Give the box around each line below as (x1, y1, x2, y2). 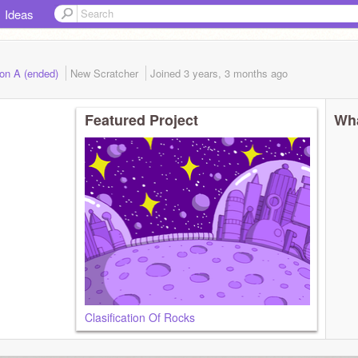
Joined (150, 66, 184, 81)
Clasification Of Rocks (85, 309, 195, 325)
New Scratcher (70, 66, 141, 81)
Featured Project (85, 109, 198, 130)
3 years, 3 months (184, 66, 268, 81)
